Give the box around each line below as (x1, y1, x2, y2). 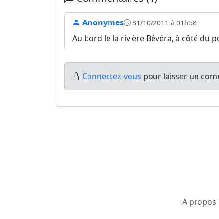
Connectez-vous (82, 71, 141, 82)
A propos (182, 196, 216, 207)
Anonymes (80, 17, 124, 28)
